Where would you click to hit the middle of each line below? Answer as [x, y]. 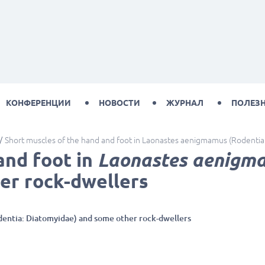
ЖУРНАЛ [185, 103]
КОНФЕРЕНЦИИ [38, 103]
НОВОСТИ [119, 103]
